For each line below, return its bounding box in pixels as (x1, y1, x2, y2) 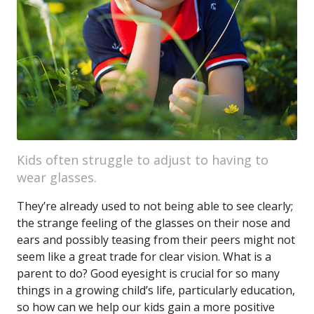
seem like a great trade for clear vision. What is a (17, 249, 271, 264)
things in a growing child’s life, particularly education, (17, 282, 295, 298)
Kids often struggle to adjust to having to (17, 151, 268, 168)
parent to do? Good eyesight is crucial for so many (17, 266, 280, 281)
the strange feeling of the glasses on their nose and (17, 215, 290, 231)
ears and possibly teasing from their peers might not (17, 232, 295, 247)
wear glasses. (17, 169, 97, 186)
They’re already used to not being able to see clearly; (17, 198, 293, 214)
